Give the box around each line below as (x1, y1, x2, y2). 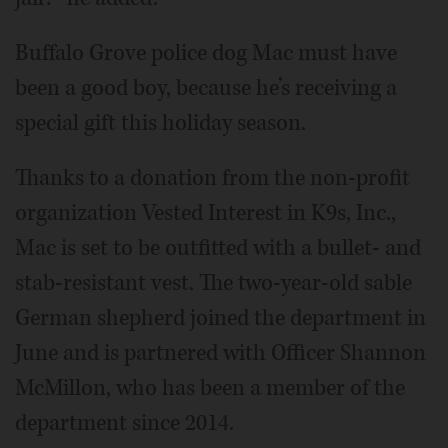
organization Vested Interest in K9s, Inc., (15, 198, 396, 229)
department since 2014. (15, 408, 234, 439)
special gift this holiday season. (15, 108, 306, 139)
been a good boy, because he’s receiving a (15, 73, 397, 104)
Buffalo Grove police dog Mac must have (15, 38, 397, 69)
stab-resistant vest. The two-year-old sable (15, 268, 412, 299)
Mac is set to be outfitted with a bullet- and (15, 233, 421, 264)
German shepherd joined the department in (15, 303, 426, 334)
